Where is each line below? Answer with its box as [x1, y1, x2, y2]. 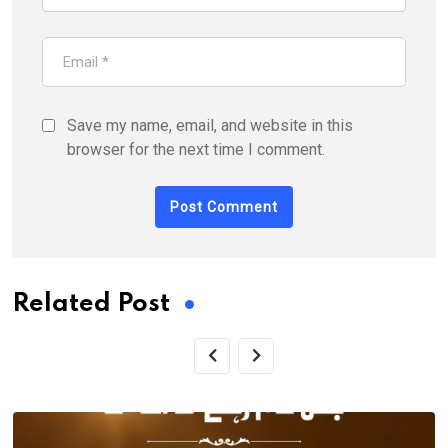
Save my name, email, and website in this [67, 115, 353, 135]
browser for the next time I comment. [67, 139, 325, 159]
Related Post [12, 291, 170, 317]
